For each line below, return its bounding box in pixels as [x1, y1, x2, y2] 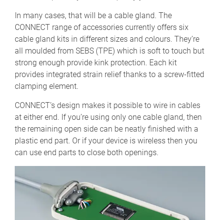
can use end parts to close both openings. [15, 148, 159, 158]
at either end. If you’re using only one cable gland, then [15, 112, 202, 122]
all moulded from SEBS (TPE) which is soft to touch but [15, 46, 204, 56]
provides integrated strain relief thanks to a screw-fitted [15, 70, 204, 80]
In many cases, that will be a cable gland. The [15, 11, 172, 21]
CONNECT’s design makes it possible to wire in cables [15, 101, 200, 110]
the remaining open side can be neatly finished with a [15, 124, 198, 134]
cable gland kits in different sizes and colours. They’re [15, 34, 199, 44]
